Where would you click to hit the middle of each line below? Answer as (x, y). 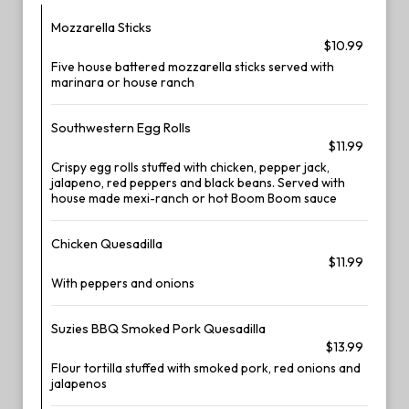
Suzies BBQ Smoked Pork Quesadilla (158, 329)
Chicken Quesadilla (107, 244)
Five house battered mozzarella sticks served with (193, 67)
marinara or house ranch (123, 82)
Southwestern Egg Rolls (121, 128)
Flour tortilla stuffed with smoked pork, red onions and (206, 368)
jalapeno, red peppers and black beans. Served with (198, 183)
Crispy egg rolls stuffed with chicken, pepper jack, (190, 167)
